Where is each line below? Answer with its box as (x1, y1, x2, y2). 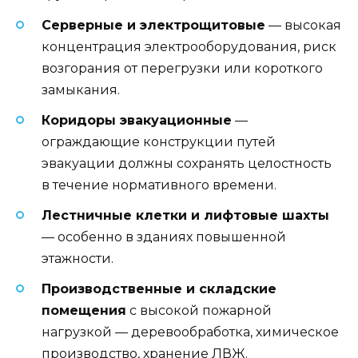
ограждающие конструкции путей (42, 133, 276, 149)
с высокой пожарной (126, 303, 272, 319)
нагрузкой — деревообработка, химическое (42, 324, 339, 340)
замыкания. (42, 82, 120, 97)
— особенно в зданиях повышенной (42, 229, 286, 245)
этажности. (42, 250, 113, 266)
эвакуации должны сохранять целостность (42, 155, 332, 171)
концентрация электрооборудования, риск (42, 38, 336, 54)
